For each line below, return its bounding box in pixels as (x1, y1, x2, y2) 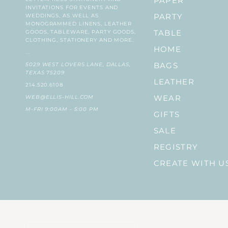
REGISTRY (153, 142, 198, 152)
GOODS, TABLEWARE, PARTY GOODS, (25, 28, 136, 35)
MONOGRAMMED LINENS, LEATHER (25, 20, 132, 27)
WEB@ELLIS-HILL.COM (25, 94, 94, 100)
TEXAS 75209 (25, 69, 65, 76)
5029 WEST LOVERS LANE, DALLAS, (25, 61, 131, 68)
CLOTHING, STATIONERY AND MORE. (25, 37, 134, 43)
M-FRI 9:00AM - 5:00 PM (25, 106, 99, 112)
